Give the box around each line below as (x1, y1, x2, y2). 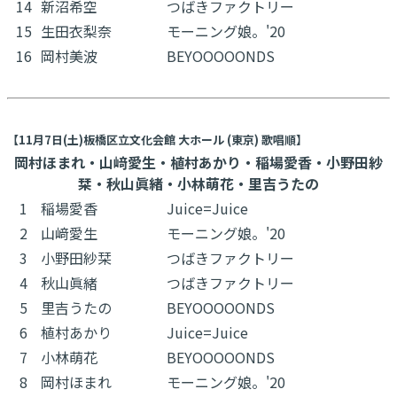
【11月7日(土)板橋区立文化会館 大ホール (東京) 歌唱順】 (7, 130, 307, 148)
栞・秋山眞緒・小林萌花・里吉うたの (78, 172, 319, 194)
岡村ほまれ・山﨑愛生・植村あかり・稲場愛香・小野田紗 (14, 151, 383, 173)
